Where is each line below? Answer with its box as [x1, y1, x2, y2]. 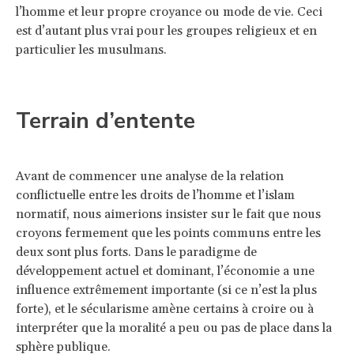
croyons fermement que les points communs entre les [16, 224, 321, 241]
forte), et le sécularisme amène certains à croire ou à [16, 300, 314, 317]
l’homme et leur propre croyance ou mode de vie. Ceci [16, 3, 322, 20]
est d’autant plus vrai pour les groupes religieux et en [16, 22, 317, 39]
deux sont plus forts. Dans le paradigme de [16, 243, 257, 260]
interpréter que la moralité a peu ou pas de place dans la [16, 319, 332, 336]
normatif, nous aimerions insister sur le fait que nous [16, 205, 321, 222]
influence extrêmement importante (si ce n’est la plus [16, 281, 317, 298]
